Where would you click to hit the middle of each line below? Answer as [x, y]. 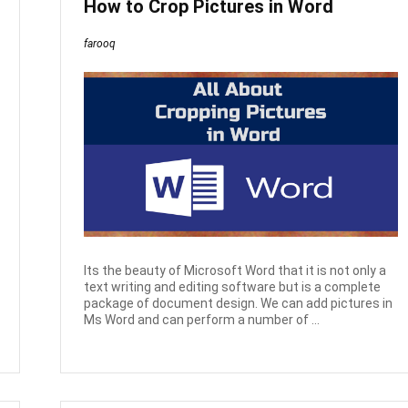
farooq [100, 43]
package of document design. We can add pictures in [239, 304]
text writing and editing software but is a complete [233, 287]
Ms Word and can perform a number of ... [202, 320]
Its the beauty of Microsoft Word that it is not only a [235, 271]
